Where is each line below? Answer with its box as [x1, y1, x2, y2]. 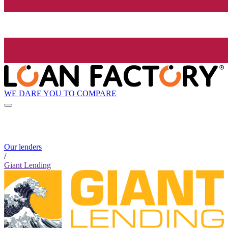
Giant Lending [4, 161, 51, 170]
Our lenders [4, 142, 42, 152]
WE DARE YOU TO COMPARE [4, 89, 117, 98]
